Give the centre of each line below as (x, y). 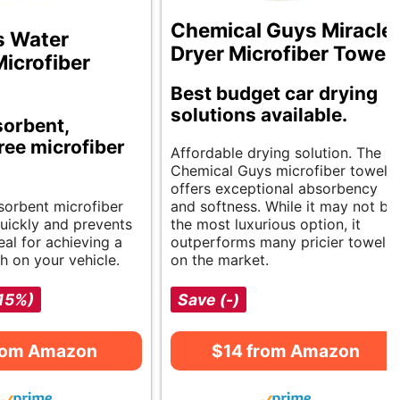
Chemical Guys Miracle (282, 30)
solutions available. (259, 115)
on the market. (220, 260)
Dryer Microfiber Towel (281, 54)
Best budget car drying (274, 94)
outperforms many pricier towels (282, 242)
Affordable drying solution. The (276, 153)
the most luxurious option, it (266, 225)
